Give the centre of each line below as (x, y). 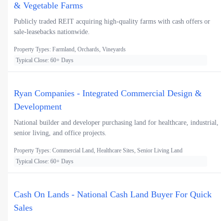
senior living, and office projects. (60, 133)
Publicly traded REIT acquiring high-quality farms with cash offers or (112, 21)
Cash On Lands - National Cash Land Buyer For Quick (113, 194)
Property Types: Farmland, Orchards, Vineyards (70, 49)
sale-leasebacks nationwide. (52, 32)
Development (38, 106)
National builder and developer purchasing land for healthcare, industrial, (116, 122)
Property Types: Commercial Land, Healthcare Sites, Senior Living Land (98, 150)
